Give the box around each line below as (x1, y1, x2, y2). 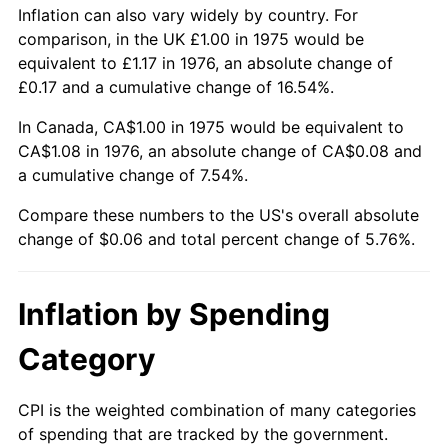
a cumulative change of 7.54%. (18, 164, 248, 185)
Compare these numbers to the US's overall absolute (18, 204, 419, 225)
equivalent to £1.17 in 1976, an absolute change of (18, 52, 393, 73)
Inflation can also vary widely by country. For (18, 4, 358, 25)
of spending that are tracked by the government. (18, 423, 388, 444)
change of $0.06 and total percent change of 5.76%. (18, 228, 415, 249)
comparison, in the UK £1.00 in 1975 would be (18, 28, 364, 49)
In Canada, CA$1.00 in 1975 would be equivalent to (18, 116, 404, 137)
